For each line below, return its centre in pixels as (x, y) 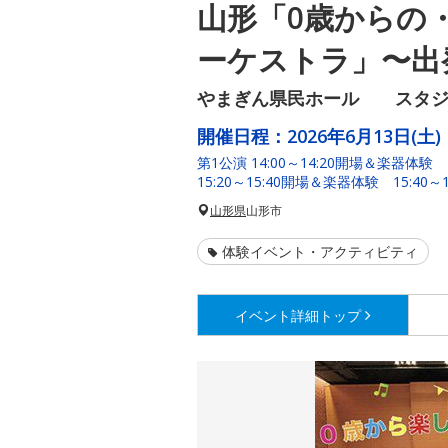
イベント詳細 (277, 316)
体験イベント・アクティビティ (320, 252)
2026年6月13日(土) (364, 136)
